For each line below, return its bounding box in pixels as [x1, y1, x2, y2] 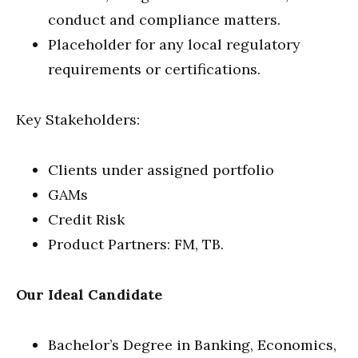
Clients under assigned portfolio [48, 161, 274, 179]
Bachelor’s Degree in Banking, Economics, [48, 336, 336, 354]
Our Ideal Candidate [16, 285, 162, 304]
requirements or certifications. [48, 60, 261, 78]
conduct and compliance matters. [48, 10, 280, 29]
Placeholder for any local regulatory [48, 35, 300, 54]
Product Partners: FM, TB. [48, 235, 224, 253]
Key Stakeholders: [16, 110, 140, 129]
